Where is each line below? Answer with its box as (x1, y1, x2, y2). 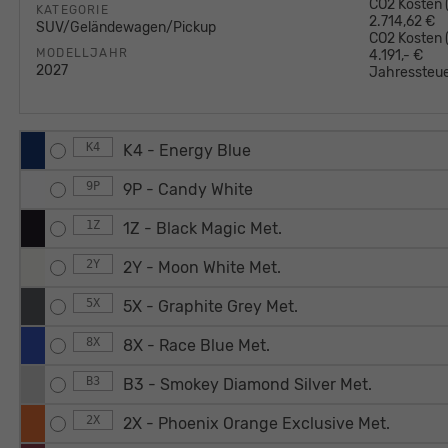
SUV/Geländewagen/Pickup (35, 19, 216, 37)
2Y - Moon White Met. (122, 258, 281, 278)
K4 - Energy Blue (122, 141, 251, 161)
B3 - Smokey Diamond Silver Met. (122, 375, 372, 395)
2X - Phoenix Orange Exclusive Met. (122, 414, 390, 434)
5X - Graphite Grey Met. (122, 297, 298, 317)
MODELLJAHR (35, 46, 129, 61)
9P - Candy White (122, 180, 253, 200)
